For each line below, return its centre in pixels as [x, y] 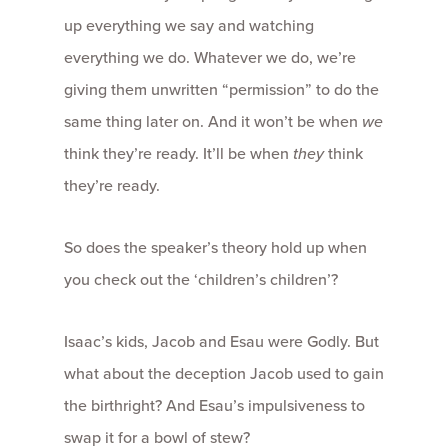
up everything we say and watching [189, 25]
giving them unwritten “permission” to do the [221, 89]
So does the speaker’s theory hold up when [215, 247]
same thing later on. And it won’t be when [213, 121]
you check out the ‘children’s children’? [201, 279]
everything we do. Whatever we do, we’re [210, 57]
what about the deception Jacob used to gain [224, 373]
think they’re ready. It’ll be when [178, 153]
